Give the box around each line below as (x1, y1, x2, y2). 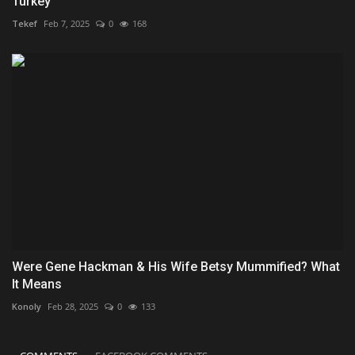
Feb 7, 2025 (44, 17, 90, 30)
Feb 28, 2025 (48, 300, 98, 312)
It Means (12, 276, 62, 292)
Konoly (12, 300, 41, 312)
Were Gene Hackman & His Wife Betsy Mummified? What (12, 258, 340, 274)
